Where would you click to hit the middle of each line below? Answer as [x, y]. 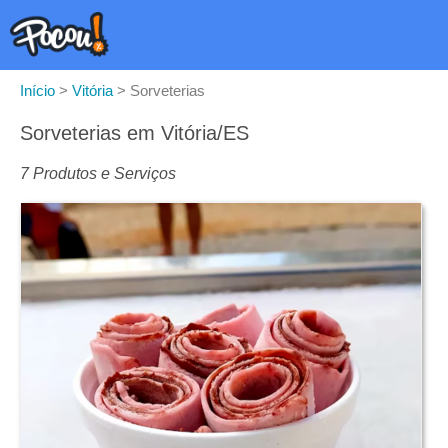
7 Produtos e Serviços [98, 173]
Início [37, 90]
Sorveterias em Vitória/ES [134, 133]
